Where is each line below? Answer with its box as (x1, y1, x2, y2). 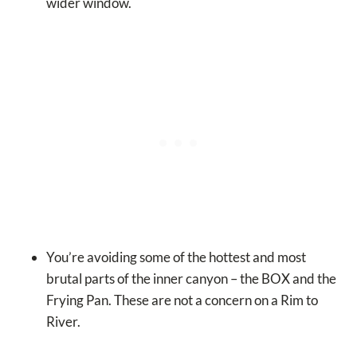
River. (46, 312, 80, 330)
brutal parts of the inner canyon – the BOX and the (46, 269, 336, 287)
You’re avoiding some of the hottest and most (46, 248, 306, 265)
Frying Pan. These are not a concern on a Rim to (46, 291, 318, 308)
